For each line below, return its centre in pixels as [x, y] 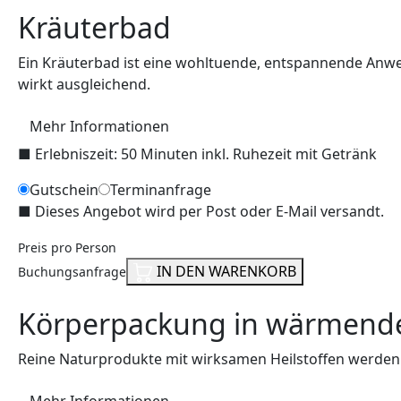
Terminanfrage [161, 190]
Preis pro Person [67, 247]
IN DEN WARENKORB [224, 271]
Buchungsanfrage [72, 272]
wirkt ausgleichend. [84, 84]
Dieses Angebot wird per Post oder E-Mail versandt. [209, 211]
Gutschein [64, 190]
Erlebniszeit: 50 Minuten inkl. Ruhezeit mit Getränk [206, 154]
